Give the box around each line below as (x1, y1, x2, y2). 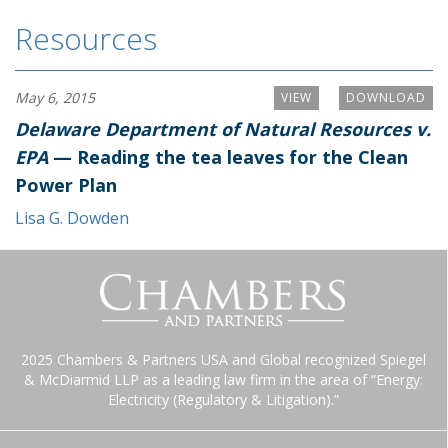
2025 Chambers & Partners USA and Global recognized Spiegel (21, 349, 426, 369)
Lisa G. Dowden (15, 206, 129, 229)
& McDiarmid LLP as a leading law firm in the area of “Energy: (24, 369, 423, 389)
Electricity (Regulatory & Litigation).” (108, 389, 339, 409)
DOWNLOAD (346, 88, 426, 106)
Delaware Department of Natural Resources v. (15, 116, 431, 141)
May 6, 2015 (15, 87, 95, 107)
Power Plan (15, 172, 117, 197)
